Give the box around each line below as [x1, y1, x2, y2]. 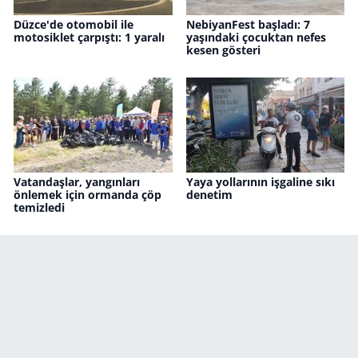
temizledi [14, 200, 65, 216]
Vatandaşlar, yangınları [14, 174, 140, 190]
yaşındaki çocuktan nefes [185, 30, 326, 46]
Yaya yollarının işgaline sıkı [185, 174, 335, 190]
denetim [185, 187, 233, 203]
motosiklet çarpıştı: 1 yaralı [14, 30, 165, 46]
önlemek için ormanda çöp [14, 187, 161, 203]
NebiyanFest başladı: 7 [185, 17, 310, 33]
